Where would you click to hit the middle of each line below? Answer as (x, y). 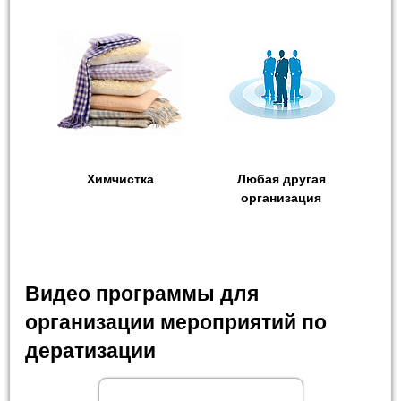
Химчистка (120, 179)
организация (281, 197)
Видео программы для (142, 293)
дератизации (91, 350)
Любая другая (281, 179)
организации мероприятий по (176, 322)
